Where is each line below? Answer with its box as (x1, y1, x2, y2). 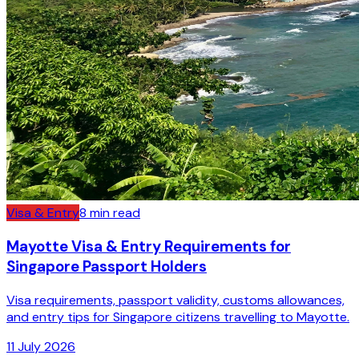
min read (87, 204, 140, 222)
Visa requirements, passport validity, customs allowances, (6, 291, 345, 309)
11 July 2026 (6, 337, 75, 355)
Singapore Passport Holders (6, 256, 207, 277)
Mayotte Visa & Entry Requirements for (6, 236, 291, 257)
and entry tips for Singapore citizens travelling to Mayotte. (6, 308, 349, 325)
